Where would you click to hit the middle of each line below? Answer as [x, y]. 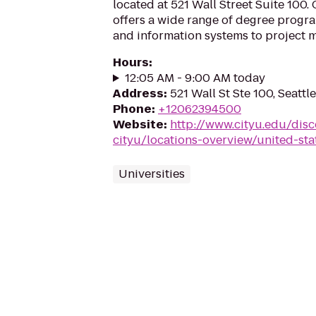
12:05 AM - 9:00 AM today [195, 78]
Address [138, 93]
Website [138, 124]
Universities [152, 174]
